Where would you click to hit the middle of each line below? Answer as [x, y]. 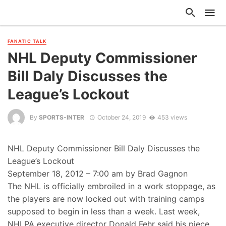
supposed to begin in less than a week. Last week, [104, 212]
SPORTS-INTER [62, 117]
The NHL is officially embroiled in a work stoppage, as [111, 186]
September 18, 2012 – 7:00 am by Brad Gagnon [98, 174]
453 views [172, 117]
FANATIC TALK [27, 41]
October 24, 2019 [121, 117]
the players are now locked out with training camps [106, 199]
